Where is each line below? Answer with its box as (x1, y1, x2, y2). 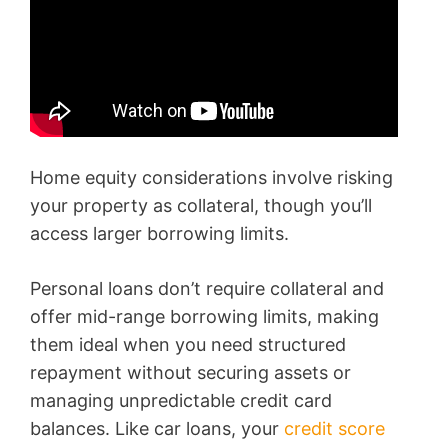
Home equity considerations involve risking (30, 167, 393, 189)
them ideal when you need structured (30, 334, 346, 356)
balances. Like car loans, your (30, 418, 284, 440)
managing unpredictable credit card (30, 390, 332, 412)
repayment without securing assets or (30, 362, 351, 384)
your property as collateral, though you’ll (30, 195, 372, 217)
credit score (284, 418, 385, 440)
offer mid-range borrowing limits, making (30, 306, 379, 328)
